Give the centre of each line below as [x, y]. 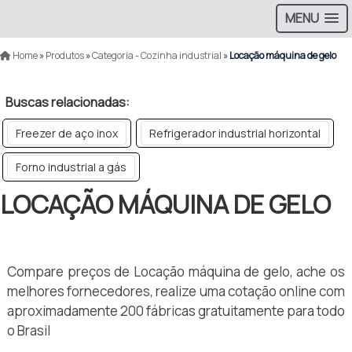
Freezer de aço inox [67, 133]
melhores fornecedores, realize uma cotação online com [176, 291]
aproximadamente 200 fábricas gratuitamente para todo [176, 311]
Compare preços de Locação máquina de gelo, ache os [176, 272]
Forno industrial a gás [71, 167]
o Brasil [29, 331]
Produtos [65, 55]
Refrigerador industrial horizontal [235, 133]
